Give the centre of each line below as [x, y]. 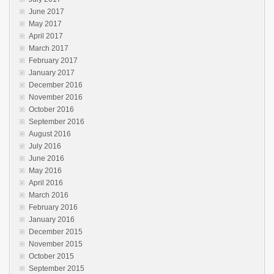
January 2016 [52, 220]
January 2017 [52, 73]
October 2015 [51, 256]
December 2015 [56, 232]
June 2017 [46, 12]
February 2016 [53, 207]
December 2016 [56, 85]
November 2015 [56, 244]
